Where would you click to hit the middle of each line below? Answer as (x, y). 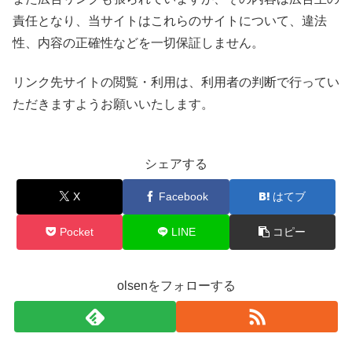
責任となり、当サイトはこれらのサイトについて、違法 (170, 20)
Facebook (183, 196)
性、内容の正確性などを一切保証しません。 (138, 42)
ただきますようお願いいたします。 (113, 104)
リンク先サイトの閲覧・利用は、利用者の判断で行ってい (176, 82)
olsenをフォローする (176, 285)
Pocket (77, 231)
